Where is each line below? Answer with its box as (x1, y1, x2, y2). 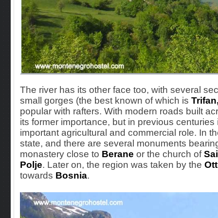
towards (20, 170, 55, 181)
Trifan (191, 95, 217, 106)
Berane (102, 149, 134, 159)
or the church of (134, 149, 204, 159)
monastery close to (20, 149, 102, 159)
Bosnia (55, 170, 87, 181)
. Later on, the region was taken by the (42, 160, 204, 170)
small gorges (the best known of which (20, 95, 182, 106)
